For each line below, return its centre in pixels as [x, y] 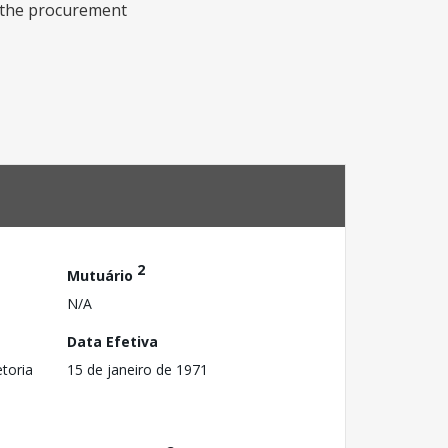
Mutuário [102, 275]
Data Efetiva [112, 341]
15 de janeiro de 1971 [137, 369]
